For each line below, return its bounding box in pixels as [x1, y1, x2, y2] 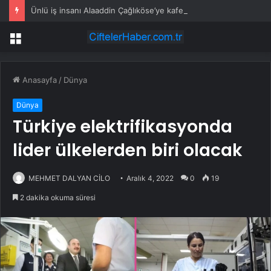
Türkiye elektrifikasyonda [13, 115, 232, 139]
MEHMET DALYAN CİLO [28, 174, 110, 183]
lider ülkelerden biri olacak [13, 139, 243, 163]
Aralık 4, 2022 [126, 174, 174, 183]
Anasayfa [20, 75, 57, 85]
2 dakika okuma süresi [18, 193, 96, 203]
